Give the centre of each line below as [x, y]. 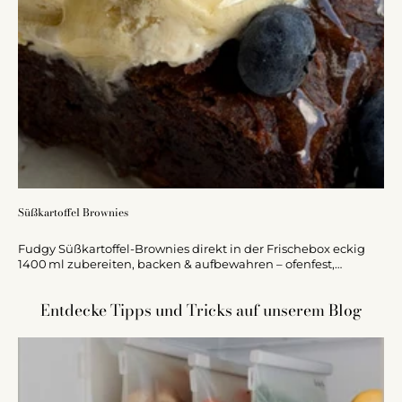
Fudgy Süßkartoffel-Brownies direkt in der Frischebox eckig [192, 249]
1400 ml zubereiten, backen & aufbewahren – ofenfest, [176, 264]
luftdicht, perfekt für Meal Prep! [109, 280]
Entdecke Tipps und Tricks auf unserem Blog [201, 310]
